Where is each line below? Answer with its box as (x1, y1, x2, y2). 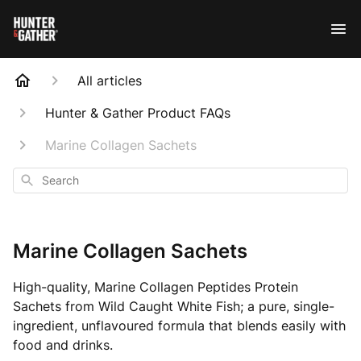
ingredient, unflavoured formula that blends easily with (13, 317, 346, 334)
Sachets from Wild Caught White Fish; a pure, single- (13, 298, 334, 314)
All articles (77, 73, 142, 89)
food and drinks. (13, 337, 113, 353)
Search (19, 172, 53, 185)
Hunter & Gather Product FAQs (45, 105, 230, 121)
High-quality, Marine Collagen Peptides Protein (13, 279, 298, 295)
